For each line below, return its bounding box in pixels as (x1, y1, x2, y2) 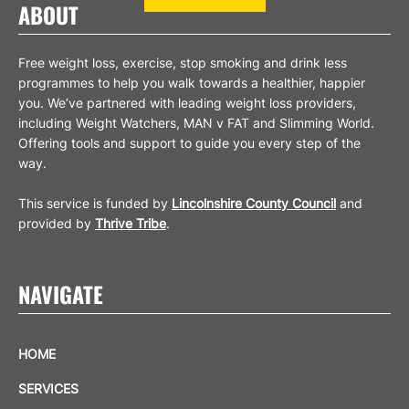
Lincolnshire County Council (172, 194, 336, 211)
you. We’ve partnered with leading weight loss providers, (18, 94, 356, 110)
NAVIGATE (18, 277, 103, 310)
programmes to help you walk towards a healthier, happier (18, 74, 365, 90)
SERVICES (18, 380, 79, 396)
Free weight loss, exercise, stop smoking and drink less (18, 54, 347, 70)
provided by (18, 215, 95, 231)
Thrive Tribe (95, 215, 166, 231)
